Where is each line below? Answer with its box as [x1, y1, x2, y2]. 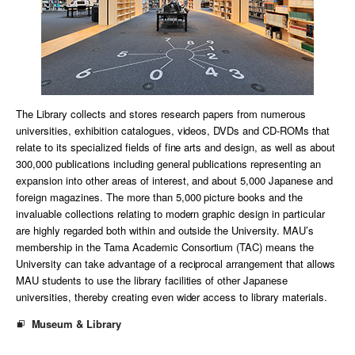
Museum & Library [31, 316, 122, 332]
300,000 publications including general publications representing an [16, 156, 322, 172]
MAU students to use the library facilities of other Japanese [16, 273, 288, 288]
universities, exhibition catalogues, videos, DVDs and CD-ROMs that [16, 123, 330, 139]
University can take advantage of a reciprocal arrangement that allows [16, 256, 336, 272]
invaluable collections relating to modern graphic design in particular [16, 206, 326, 222]
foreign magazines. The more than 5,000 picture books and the [16, 189, 303, 205]
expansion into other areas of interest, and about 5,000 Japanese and [16, 173, 334, 189]
